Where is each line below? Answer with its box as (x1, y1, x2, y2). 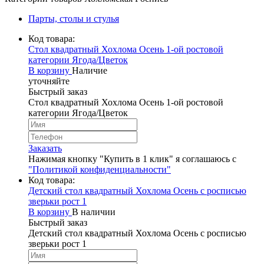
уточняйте (28, 75, 70, 86)
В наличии (72, 206, 115, 217)
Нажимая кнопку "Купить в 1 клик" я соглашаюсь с (28, 153, 236, 164)
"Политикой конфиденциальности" (28, 164, 171, 174)
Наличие (72, 65, 107, 75)
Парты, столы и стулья (28, 13, 119, 24)
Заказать (28, 143, 62, 153)
